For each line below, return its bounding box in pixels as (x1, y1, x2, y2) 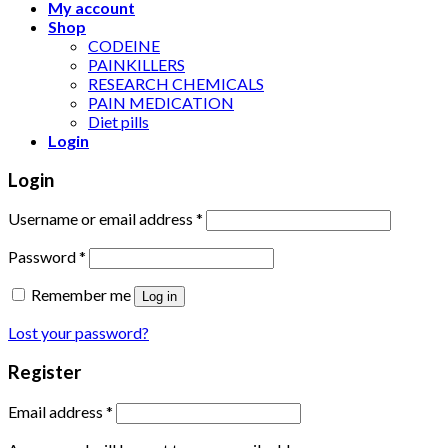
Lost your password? (8, 323, 149, 343)
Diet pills (88, 111, 149, 131)
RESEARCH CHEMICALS (88, 73, 264, 93)
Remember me (31, 285, 131, 305)
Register (8, 361, 81, 384)
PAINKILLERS (88, 54, 185, 74)
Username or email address (8, 209, 196, 229)
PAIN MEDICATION (88, 92, 234, 112)
